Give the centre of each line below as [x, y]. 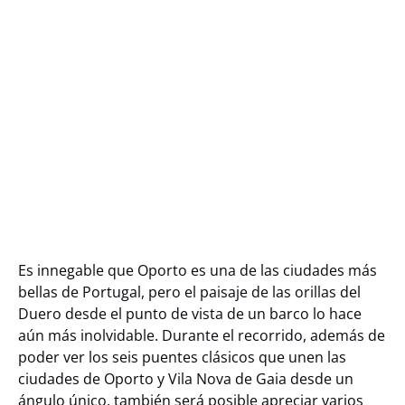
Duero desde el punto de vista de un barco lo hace [190, 314]
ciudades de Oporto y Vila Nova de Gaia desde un [186, 379]
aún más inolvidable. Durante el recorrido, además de [202, 335]
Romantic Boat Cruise [80, 17]
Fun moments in [66, 225]
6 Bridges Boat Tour [321, 58]
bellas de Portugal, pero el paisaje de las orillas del [189, 292]
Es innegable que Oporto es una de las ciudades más [198, 270]
